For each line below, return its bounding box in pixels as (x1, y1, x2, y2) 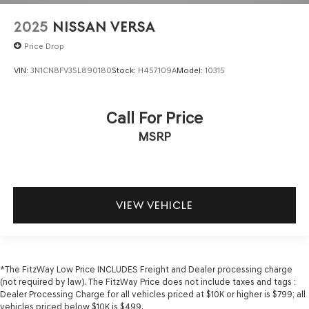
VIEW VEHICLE (116, 198, 193, 212)
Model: (177, 65, 205, 75)
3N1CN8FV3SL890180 (30, 65, 112, 75)
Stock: (112, 65, 138, 75)
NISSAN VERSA (52, 19, 154, 36)
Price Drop (24, 41, 64, 51)
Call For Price (106, 107, 203, 128)
